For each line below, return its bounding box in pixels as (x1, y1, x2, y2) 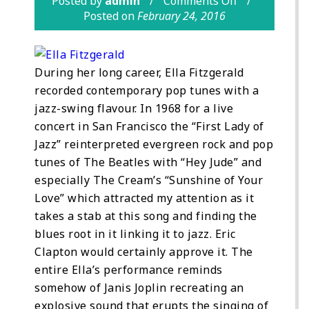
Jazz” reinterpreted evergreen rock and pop (34, 136, 273, 152)
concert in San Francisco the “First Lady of (34, 118, 264, 134)
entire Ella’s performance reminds (34, 261, 223, 277)
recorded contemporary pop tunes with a (34, 82, 259, 98)
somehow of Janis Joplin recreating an (34, 279, 244, 295)
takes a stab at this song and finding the (34, 208, 257, 223)
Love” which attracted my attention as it (34, 190, 254, 206)
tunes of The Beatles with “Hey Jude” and (34, 154, 261, 170)
